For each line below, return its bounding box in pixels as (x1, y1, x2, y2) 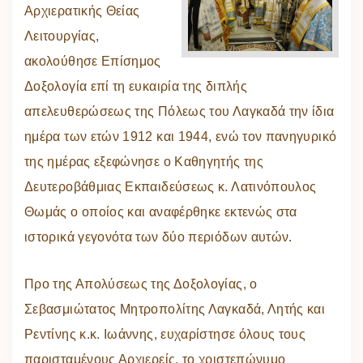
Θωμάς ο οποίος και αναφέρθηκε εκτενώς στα (24, 205, 297, 220)
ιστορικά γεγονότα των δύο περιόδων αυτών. (24, 230, 293, 245)
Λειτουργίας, (24, 29, 100, 44)
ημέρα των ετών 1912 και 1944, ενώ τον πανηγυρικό (24, 130, 337, 144)
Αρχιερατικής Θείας (24, 4, 140, 19)
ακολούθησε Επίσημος (24, 54, 161, 69)
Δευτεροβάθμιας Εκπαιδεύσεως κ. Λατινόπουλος (24, 180, 317, 194)
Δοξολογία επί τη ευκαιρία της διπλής (24, 79, 247, 94)
